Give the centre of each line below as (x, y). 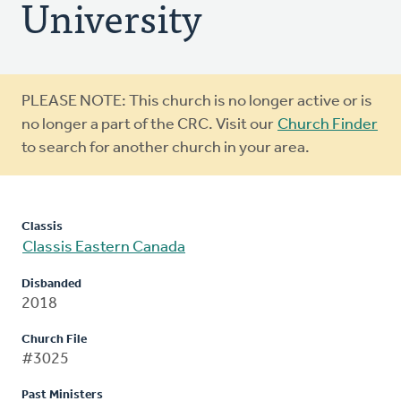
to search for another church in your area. (166, 149)
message (69, 137)
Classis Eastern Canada (104, 248)
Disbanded (51, 285)
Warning (70, 106)
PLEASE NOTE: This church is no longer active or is (197, 102)
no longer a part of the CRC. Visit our (149, 125)
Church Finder (328, 125)
